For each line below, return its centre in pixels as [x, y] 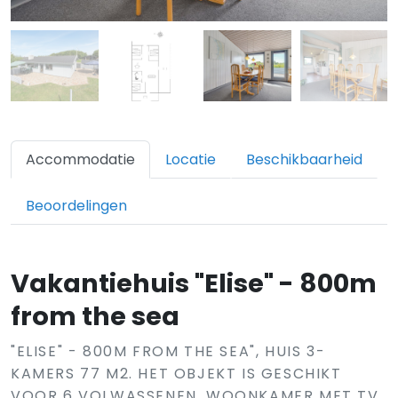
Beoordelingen [76, 206]
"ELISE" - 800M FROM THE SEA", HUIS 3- [168, 351]
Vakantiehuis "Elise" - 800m [194, 283]
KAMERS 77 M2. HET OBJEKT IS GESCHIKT [176, 374]
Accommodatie [80, 159]
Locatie [191, 159]
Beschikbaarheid [304, 159]
